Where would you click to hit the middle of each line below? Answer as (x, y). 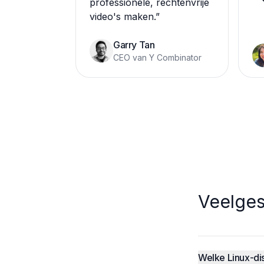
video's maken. (123, 16)
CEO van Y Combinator (157, 57)
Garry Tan (134, 45)
